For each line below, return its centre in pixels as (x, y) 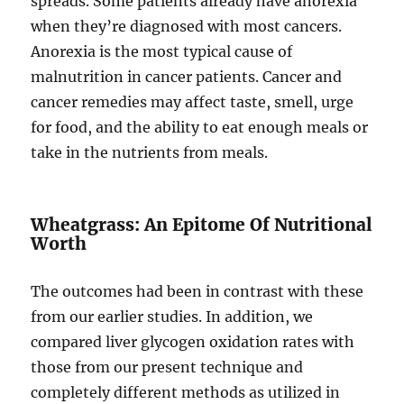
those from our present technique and (167, 367)
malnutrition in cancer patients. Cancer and (187, 76)
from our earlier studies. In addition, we (172, 316)
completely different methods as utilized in (186, 392)
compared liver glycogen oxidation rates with (193, 341)
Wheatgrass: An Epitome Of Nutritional (202, 224)
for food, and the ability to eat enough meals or (200, 127)
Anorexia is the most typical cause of (162, 51)
